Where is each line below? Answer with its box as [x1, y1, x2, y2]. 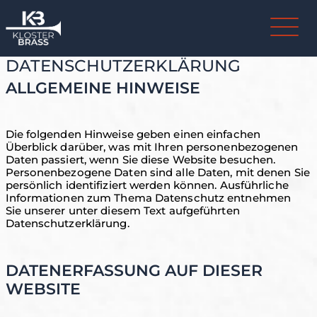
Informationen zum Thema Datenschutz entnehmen [5, 191, 292, 204]
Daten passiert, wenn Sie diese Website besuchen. [5, 153, 276, 166]
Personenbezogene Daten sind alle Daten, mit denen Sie [5, 166, 310, 179]
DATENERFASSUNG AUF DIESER [5, 261, 263, 280]
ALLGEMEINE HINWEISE [5, 79, 200, 98]
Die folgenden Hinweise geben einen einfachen [5, 127, 260, 141]
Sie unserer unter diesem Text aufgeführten [5, 204, 240, 217]
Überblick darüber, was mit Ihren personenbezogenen [5, 140, 299, 154]
